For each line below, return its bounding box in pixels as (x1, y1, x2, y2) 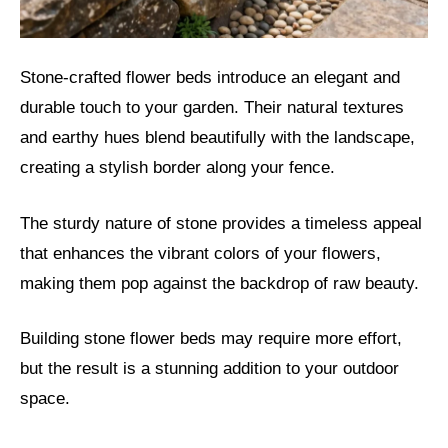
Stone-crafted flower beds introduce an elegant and (20, 68, 400, 88)
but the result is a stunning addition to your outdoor (20, 359, 399, 379)
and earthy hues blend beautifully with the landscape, (20, 128, 415, 148)
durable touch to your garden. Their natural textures (20, 98, 404, 118)
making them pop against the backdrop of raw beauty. (20, 273, 419, 293)
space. (20, 389, 70, 409)
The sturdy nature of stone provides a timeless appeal (20, 213, 422, 233)
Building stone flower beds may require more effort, (20, 329, 402, 349)
